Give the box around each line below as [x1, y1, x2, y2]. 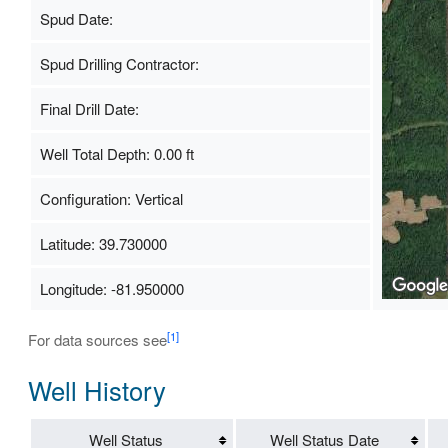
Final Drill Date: [39, 98, 139, 120]
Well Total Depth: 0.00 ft [39, 143, 194, 165]
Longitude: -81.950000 [39, 278, 184, 300]
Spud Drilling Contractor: [39, 53, 199, 75]
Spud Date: [39, 8, 113, 30]
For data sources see [27, 329, 167, 351]
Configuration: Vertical [39, 188, 183, 210]
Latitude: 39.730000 [39, 233, 167, 255]
